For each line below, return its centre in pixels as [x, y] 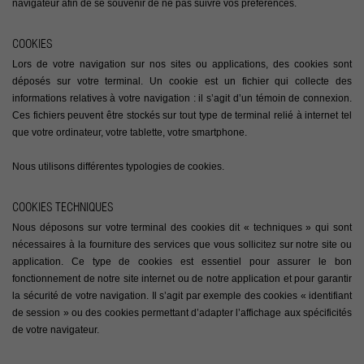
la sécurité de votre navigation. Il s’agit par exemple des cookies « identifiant [182, 296]
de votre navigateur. [56, 330]
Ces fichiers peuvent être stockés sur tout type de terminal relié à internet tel [182, 116]
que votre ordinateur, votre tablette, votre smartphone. [130, 133]
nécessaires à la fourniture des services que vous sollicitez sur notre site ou [182, 245]
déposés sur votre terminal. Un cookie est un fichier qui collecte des [182, 82]
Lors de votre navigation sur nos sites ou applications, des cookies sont [182, 65]
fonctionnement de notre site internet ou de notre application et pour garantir [182, 279]
